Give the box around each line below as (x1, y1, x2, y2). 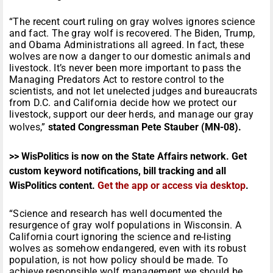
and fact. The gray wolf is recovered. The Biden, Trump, (9, 27, 255, 40)
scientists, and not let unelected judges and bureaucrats (9, 85, 258, 97)
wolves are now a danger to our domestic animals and (9, 51, 251, 63)
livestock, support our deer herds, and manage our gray (9, 108, 254, 121)
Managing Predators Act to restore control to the (9, 74, 224, 86)
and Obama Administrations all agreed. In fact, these (9, 39, 244, 51)
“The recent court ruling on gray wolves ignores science (9, 16, 255, 28)
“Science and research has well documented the (9, 208, 222, 220)
